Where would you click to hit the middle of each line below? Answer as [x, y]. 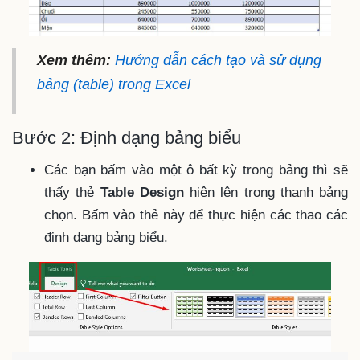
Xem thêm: [76, 60]
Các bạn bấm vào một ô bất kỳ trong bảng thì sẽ [196, 170]
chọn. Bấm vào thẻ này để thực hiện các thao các [196, 215]
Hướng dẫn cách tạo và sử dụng [218, 60]
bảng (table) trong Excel [113, 84]
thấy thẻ [72, 193]
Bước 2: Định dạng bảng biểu [127, 137]
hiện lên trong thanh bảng [266, 193]
